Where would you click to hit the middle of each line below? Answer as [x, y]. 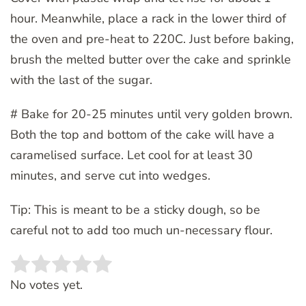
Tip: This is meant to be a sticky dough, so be [135, 209]
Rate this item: [50, 272]
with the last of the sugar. [81, 80]
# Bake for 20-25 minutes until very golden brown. [151, 114]
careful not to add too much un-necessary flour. [141, 230]
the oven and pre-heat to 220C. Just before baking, [152, 39]
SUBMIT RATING [190, 271]
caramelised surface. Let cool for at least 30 [131, 155]
